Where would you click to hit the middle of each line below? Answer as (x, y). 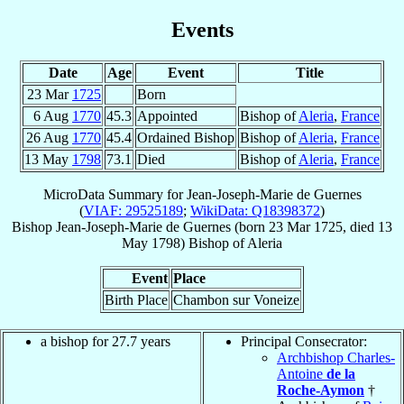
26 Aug (49, 137)
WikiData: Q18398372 (255, 210)
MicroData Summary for (115, 194)
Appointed (167, 115)
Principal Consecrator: (304, 341)
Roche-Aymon (321, 390)
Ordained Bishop (186, 137)
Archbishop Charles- (336, 357)
